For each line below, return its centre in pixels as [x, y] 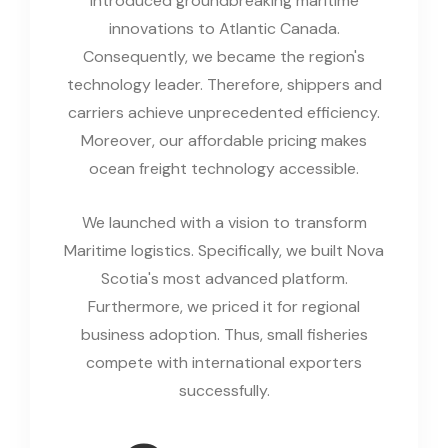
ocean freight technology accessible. [224, 168]
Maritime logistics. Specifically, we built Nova [224, 250]
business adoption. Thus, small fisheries [224, 334]
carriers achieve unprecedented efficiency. [224, 112]
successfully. [224, 390]
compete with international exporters [224, 362]
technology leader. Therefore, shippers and [224, 84]
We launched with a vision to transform [224, 222]
